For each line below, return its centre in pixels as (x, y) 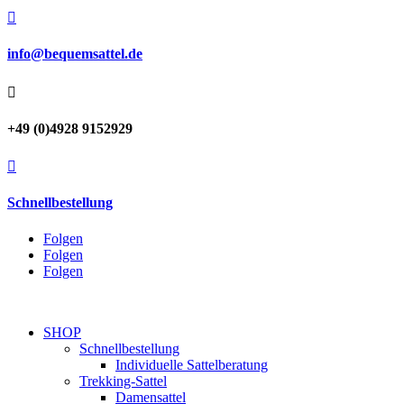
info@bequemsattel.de (75, 54)
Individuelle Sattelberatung (192, 364)
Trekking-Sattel (123, 381)
